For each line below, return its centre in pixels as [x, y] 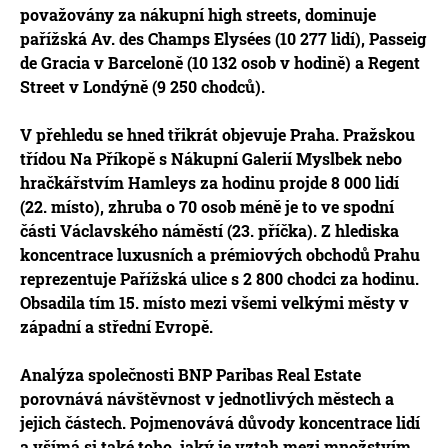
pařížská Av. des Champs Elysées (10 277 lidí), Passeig [223, 38]
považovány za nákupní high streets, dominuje [198, 14]
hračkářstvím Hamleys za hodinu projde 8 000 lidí [209, 182]
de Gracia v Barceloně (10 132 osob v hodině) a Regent [220, 62]
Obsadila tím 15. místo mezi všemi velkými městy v [214, 302]
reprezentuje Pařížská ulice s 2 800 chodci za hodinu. [219, 278]
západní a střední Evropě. [116, 326]
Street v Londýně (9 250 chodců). [142, 86]
